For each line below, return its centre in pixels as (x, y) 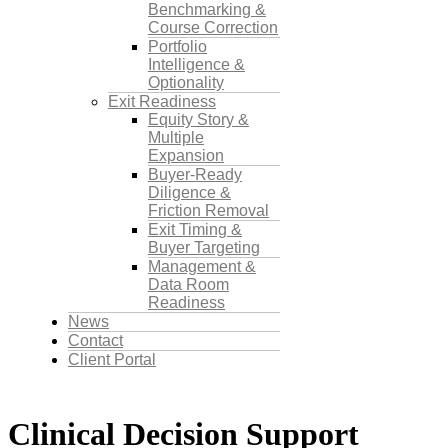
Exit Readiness (162, 101)
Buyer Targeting (204, 247)
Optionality (186, 82)
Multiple (176, 137)
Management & (202, 266)
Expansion (186, 155)
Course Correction (213, 27)
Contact (95, 340)
